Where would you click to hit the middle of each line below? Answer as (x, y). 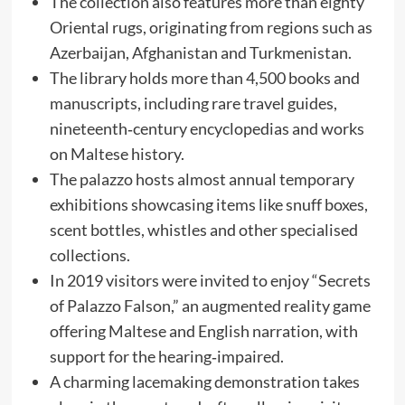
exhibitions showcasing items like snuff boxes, (208, 204)
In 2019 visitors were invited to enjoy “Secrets (210, 280)
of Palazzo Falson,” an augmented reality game (210, 305)
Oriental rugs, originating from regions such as (211, 27)
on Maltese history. (117, 153)
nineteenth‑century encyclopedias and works (207, 128)
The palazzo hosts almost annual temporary (202, 179)
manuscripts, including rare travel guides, (193, 103)
